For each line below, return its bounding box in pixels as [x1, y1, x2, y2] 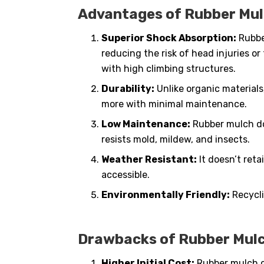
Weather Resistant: [101, 153, 197, 165]
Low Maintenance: [101, 118, 190, 130]
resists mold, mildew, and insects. [101, 133, 250, 145]
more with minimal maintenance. [101, 98, 247, 110]
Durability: [101, 82, 154, 94]
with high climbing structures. [101, 62, 236, 74]
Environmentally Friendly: [101, 189, 230, 200]
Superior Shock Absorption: [101, 32, 236, 44]
